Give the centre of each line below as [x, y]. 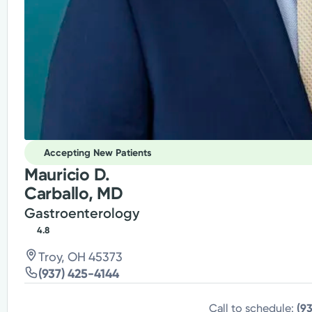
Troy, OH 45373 [80, 257]
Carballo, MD [73, 194]
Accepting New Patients [97, 153]
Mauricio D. [67, 175]
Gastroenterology [81, 213]
